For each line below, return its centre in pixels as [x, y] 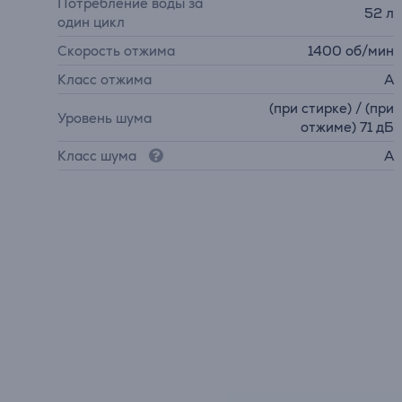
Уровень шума [105, 118]
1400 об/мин [351, 51]
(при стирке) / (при [332, 108]
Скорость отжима [116, 51]
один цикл [91, 22]
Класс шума [97, 156]
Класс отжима [105, 79]
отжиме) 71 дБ [348, 127]
